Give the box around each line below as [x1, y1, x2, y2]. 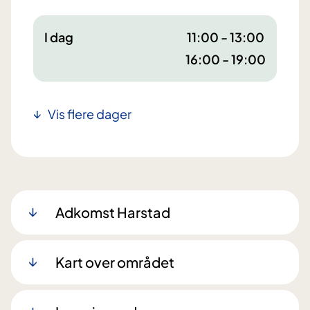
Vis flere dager [48, 105, 131, 122]
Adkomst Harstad [55, 203, 170, 221]
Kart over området [55, 253, 174, 271]
